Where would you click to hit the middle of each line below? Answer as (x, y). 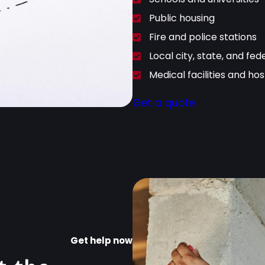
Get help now (101, 240)
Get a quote (164, 103)
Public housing (182, 18)
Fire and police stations (203, 37)
